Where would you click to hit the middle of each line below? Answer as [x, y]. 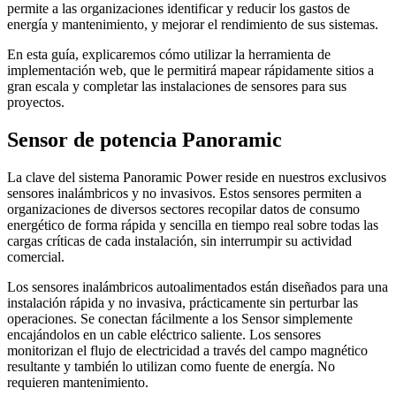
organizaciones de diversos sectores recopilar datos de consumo [183, 209]
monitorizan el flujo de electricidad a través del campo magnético [187, 350]
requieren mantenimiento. [78, 382]
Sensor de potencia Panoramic [145, 139]
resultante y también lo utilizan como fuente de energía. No [171, 366]
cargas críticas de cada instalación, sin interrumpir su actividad [179, 240]
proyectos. [36, 102]
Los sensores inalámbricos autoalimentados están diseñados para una [198, 286]
